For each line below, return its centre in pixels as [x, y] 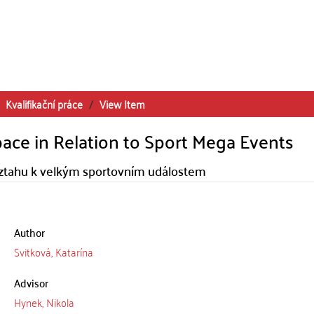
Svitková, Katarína [53, 252]
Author [29, 232]
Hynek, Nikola [44, 302]
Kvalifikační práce [44, 104]
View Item [122, 104]
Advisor [31, 282]
